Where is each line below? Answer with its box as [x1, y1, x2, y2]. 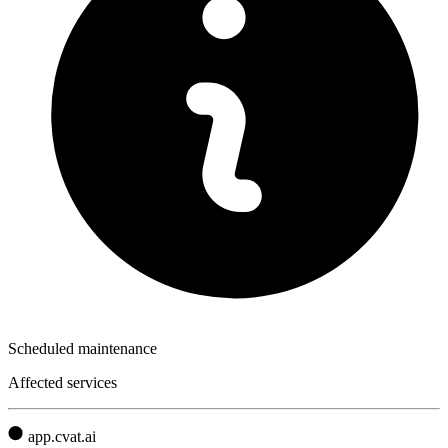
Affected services [8, 373, 117, 391]
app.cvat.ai [28, 427, 96, 445]
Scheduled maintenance [8, 339, 157, 357]
